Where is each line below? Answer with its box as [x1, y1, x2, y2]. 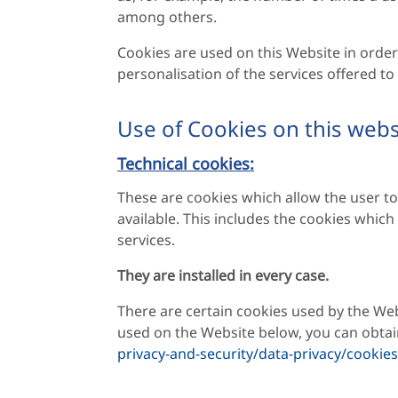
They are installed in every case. [117, 266, 329, 285]
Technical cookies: [117, 153, 254, 174]
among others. [117, 7, 217, 27]
